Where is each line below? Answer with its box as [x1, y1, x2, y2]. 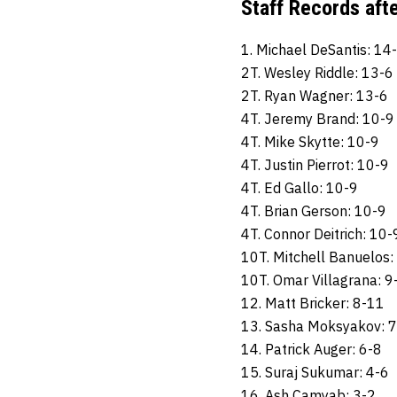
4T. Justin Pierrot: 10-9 [241, 155, 389, 174]
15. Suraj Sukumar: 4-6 [241, 362, 389, 381]
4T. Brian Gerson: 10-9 [241, 201, 386, 220]
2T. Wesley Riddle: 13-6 [241, 63, 393, 82]
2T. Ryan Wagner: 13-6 [241, 86, 388, 105]
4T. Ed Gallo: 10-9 [241, 178, 358, 197]
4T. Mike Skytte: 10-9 [241, 132, 379, 151]
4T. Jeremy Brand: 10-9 [241, 109, 394, 128]
